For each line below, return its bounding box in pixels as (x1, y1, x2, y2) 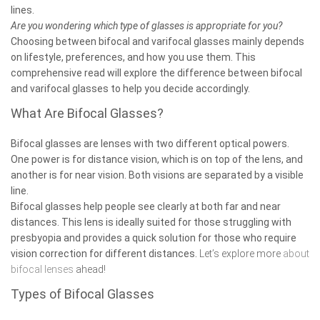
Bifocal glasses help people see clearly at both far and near (11, 200, 281, 212)
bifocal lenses (11, 263, 74, 275)
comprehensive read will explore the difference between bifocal (11, 66, 302, 79)
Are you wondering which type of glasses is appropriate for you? (11, 19, 284, 31)
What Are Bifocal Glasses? (11, 105, 164, 121)
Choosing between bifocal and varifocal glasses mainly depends (11, 35, 304, 47)
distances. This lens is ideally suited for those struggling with (11, 216, 291, 228)
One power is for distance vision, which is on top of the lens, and (11, 153, 303, 165)
